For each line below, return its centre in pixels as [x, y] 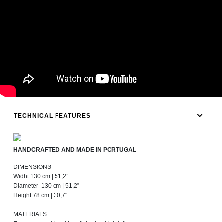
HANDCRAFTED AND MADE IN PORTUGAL [75, 150]
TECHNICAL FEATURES [52, 116]
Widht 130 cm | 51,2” [41, 177]
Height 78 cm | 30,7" [40, 195]
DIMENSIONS [32, 167]
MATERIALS [30, 214]
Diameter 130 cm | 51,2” [46, 186]
